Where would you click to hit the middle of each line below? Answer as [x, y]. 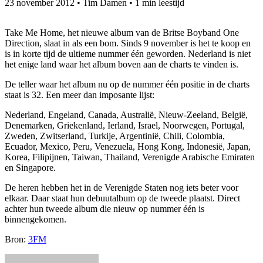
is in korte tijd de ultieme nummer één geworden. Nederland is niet [128, 53]
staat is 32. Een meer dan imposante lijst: [80, 95]
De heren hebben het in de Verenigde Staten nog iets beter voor [122, 187]
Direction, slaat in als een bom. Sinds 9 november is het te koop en [128, 43]
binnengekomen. [36, 219]
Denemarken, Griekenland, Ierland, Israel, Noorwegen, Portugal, [125, 125]
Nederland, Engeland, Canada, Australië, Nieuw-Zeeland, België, [126, 114]
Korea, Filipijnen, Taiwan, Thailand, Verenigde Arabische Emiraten [130, 157]
